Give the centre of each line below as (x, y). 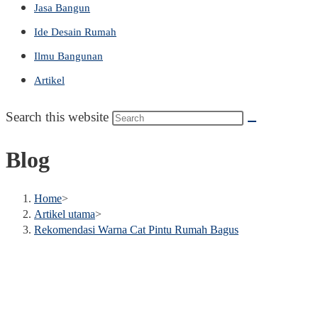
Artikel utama (65, 214)
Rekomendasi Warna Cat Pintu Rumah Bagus (136, 229)
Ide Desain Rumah (75, 32)
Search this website (59, 117)
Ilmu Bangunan (68, 56)
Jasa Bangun (62, 8)
